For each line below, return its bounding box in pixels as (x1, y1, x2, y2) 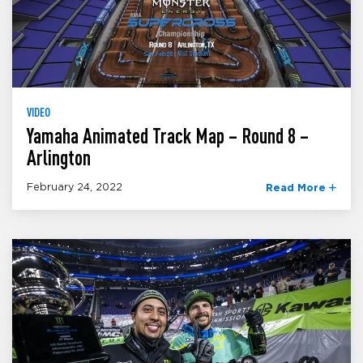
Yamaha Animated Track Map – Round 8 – (27, 124, 309, 148)
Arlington (27, 146, 91, 170)
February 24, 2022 (27, 181, 122, 193)
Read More (266, 182, 329, 194)
